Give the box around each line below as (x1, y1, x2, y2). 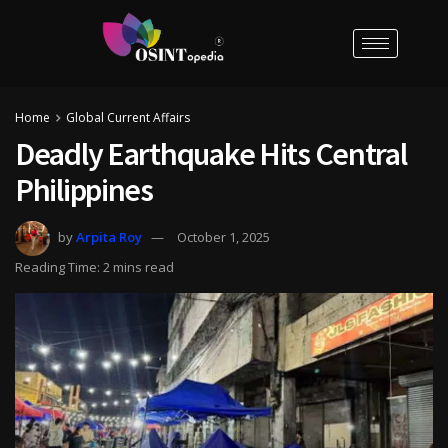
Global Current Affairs (66, 108, 190, 126)
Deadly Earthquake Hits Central (15, 133, 407, 174)
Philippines (15, 169, 153, 210)
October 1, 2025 (177, 227, 270, 246)
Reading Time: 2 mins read (15, 257, 174, 276)
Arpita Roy (76, 227, 142, 246)
